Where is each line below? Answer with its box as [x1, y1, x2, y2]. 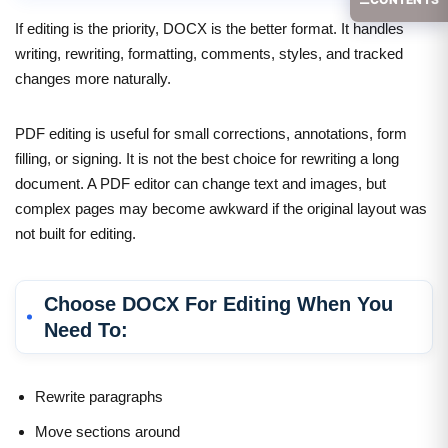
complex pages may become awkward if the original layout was [15, 199, 427, 217]
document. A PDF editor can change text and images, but [15, 174, 386, 192]
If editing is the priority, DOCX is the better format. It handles [15, 19, 404, 37]
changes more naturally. [15, 69, 171, 87]
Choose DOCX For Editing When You [44, 292, 393, 315]
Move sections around [35, 422, 180, 440]
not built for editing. [15, 224, 136, 242]
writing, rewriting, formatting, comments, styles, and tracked [15, 44, 403, 62]
